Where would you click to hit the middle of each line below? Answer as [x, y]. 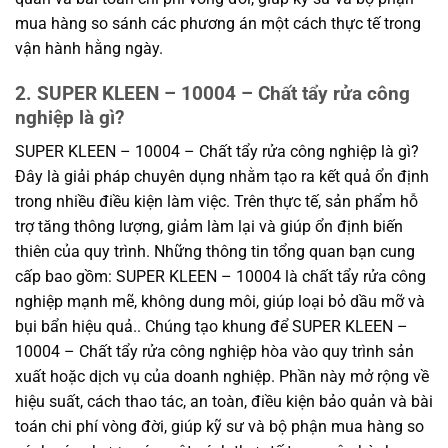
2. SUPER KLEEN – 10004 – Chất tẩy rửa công [212, 93]
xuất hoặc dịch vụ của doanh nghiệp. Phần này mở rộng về [222, 377]
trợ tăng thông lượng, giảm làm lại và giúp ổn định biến [209, 227]
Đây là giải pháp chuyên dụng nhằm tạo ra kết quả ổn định [222, 177]
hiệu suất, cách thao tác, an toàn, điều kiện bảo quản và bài [224, 402]
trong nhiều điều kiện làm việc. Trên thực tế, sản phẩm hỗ [216, 202]
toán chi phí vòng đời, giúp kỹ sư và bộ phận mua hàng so [219, 427]
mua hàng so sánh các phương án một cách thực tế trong [218, 23]
